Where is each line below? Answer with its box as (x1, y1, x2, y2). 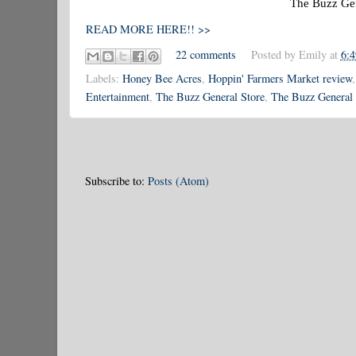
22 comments (176, 46, 237, 62)
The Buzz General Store (156, 89, 265, 105)
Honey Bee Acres (122, 71, 202, 87)
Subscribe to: (85, 172, 148, 188)
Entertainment (86, 89, 149, 105)
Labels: (86, 71, 122, 87)
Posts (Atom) (148, 172, 209, 188)
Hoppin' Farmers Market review (208, 71, 352, 87)
